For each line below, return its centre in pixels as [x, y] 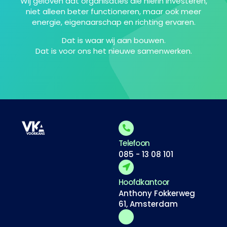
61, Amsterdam [148, 204]
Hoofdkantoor [144, 182]
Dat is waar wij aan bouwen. [113, 40]
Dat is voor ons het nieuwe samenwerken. [113, 51]
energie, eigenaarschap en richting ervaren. [113, 22]
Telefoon [134, 143]
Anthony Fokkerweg [157, 193]
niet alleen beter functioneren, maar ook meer [113, 12]
